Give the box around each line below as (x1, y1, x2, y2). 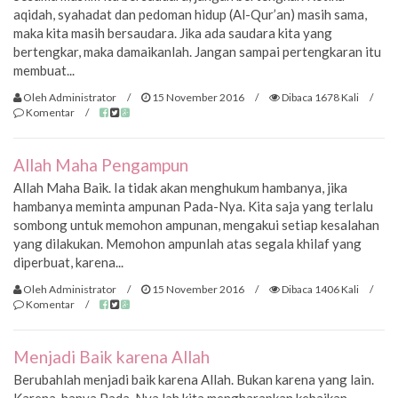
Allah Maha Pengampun (13, 155, 188, 176)
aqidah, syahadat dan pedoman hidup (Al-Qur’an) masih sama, (13, 6, 367, 23)
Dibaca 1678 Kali (280, 90, 359, 104)
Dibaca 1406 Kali (280, 282, 359, 296)
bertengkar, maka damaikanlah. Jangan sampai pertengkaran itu (13, 44, 381, 60)
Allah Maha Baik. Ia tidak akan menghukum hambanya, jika (13, 179, 347, 196)
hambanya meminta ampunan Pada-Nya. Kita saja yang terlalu (13, 198, 373, 215)
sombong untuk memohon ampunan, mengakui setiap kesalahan (13, 217, 379, 234)
